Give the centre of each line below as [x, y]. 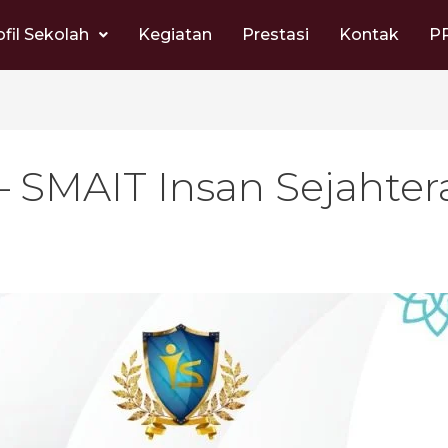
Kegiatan [174, 34]
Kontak [368, 34]
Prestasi [275, 34]
